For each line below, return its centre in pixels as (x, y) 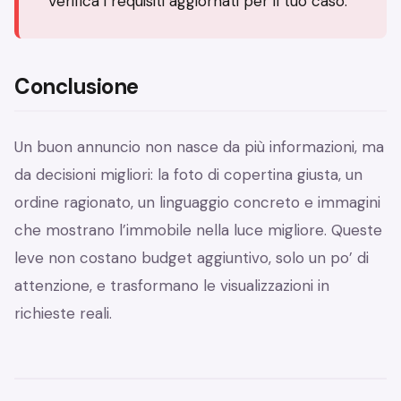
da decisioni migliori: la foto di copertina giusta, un (188, 175)
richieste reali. (63, 314)
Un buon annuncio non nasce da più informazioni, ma (199, 147)
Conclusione (77, 87)
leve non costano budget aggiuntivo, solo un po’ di (192, 258)
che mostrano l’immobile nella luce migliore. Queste (198, 230)
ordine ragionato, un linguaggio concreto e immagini (197, 203)
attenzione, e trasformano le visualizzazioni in (172, 286)
